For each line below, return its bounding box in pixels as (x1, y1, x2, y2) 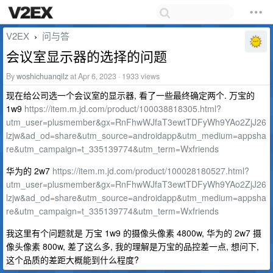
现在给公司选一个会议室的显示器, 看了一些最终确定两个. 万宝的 (6, 89, 255, 101)
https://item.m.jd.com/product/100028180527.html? (52, 165, 249, 177)
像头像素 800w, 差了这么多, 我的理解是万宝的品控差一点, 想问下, (6, 240, 259, 252)
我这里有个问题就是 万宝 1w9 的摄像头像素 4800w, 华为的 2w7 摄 (6, 227, 261, 239)
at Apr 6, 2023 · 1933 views (68, 71, 160, 82)
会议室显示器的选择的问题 (6, 46, 167, 65)
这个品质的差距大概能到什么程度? (6, 253, 139, 266)
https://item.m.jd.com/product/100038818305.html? (24, 102, 221, 115)
